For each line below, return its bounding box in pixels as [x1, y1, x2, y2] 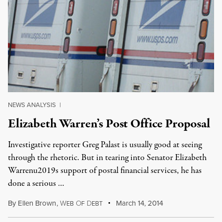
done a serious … [8, 177, 64, 190]
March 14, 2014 [114, 198, 164, 209]
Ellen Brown [18, 198, 56, 209]
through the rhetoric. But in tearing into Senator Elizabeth [8, 152, 207, 164]
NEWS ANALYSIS [8, 100, 56, 110]
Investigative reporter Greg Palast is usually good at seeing [8, 139, 202, 151]
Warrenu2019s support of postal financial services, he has [8, 165, 202, 177]
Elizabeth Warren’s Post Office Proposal [8, 115, 210, 133]
